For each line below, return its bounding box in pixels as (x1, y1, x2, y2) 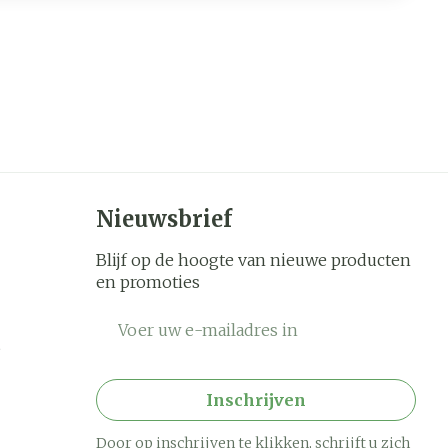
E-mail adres (95, 308, 202, 329)
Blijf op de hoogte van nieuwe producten (96, 250, 411, 271)
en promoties (96, 272, 200, 293)
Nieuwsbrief (96, 205, 232, 234)
